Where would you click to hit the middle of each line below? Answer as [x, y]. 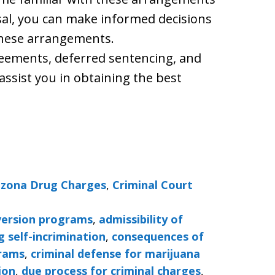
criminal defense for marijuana [115, 254]
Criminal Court [153, 185]
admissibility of [141, 219]
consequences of [158, 236]
